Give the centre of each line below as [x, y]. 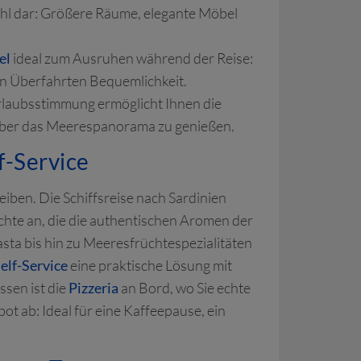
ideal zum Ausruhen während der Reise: [132, 58]
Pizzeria [93, 288]
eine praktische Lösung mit [150, 265]
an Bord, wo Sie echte [185, 288]
